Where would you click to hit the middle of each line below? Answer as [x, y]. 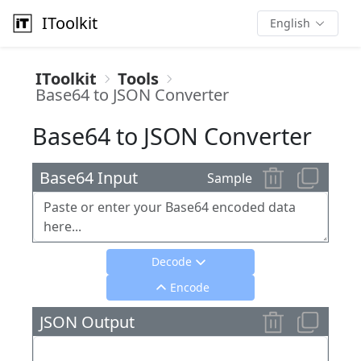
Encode [189, 287]
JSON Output [87, 322]
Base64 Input [89, 177]
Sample [230, 178]
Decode [172, 261]
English [290, 23]
